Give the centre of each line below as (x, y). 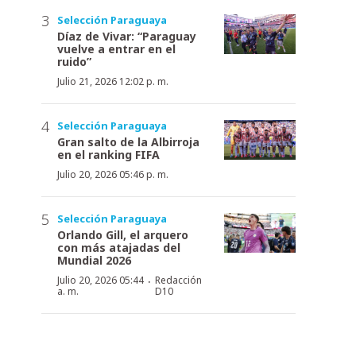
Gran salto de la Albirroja (128, 141)
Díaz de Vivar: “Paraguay (127, 36)
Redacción (179, 280)
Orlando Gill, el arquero (123, 234)
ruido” (74, 61)
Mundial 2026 (94, 260)
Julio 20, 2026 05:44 (101, 280)
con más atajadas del (119, 247)
